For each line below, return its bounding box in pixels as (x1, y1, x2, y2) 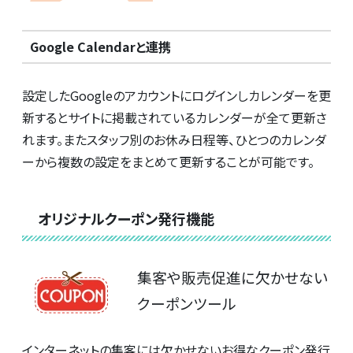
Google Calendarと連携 (29, 37, 171, 57)
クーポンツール (137, 292, 236, 314)
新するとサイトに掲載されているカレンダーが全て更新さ (22, 107, 327, 127)
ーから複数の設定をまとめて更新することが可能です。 (22, 151, 314, 171)
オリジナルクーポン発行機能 (38, 207, 214, 229)
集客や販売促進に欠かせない (137, 266, 328, 288)
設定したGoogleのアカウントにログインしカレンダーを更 (22, 85, 331, 105)
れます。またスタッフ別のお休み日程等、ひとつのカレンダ (22, 129, 326, 149)
